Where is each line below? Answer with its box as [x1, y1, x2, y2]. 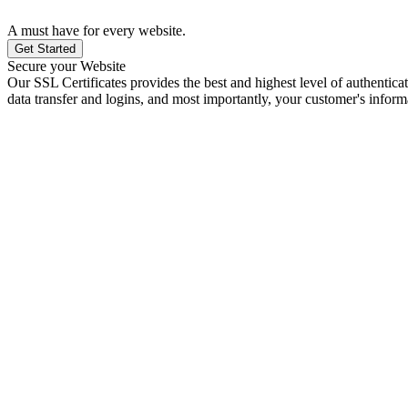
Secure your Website [7, 57, 126, 74]
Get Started [15, 41, 76, 56]
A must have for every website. [7, 22, 186, 38]
